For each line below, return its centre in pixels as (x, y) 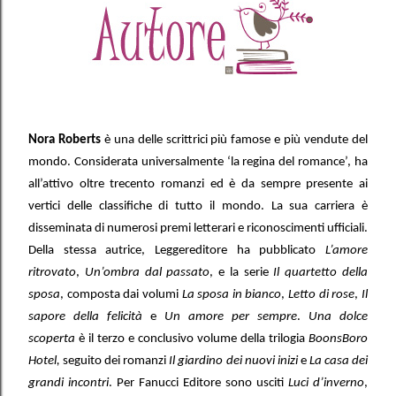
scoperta (53, 339)
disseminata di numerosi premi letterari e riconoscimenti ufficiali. (198, 228)
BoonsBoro (338, 339)
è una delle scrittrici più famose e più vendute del (234, 140)
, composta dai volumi (121, 295)
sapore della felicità (89, 317)
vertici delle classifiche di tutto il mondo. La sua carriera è (198, 206)
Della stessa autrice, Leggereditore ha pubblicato (177, 251)
